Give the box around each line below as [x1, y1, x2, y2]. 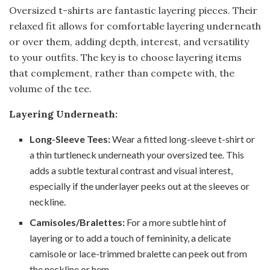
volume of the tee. [9, 82, 92, 95]
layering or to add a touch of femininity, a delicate [30, 231, 231, 243]
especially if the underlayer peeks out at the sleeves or [30, 180, 250, 192]
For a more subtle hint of [125, 216, 227, 228]
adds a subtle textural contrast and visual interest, [30, 164, 233, 176]
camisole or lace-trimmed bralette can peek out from [30, 247, 248, 259]
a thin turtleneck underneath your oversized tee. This [30, 148, 245, 160]
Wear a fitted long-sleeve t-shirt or [110, 133, 256, 145]
